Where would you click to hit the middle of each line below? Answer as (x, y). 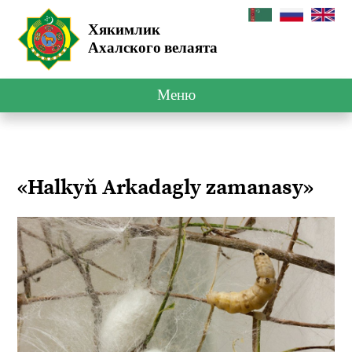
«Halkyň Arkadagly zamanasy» (166, 188)
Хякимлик (125, 30)
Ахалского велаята (153, 48)
